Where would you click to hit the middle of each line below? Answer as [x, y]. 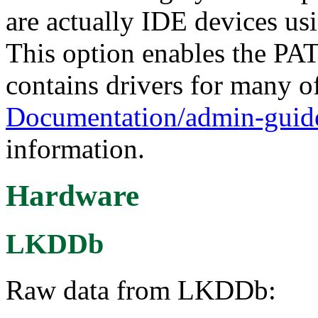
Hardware [72, 196]
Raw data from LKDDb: [141, 290]
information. [75, 148]
